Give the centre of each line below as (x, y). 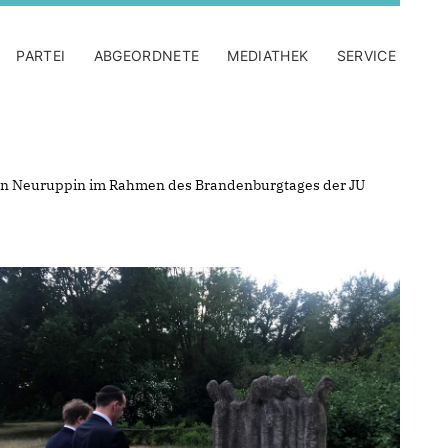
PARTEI (41, 55)
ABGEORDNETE (146, 55)
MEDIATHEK (268, 55)
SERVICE (366, 55)
